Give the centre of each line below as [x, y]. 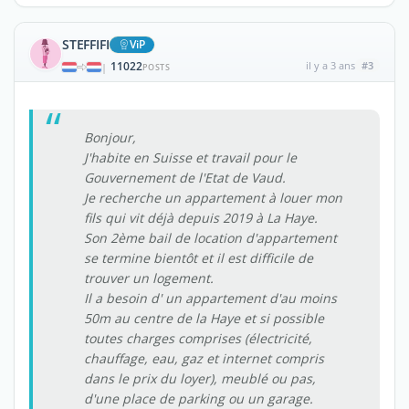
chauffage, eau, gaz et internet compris [204, 358]
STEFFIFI [86, 44]
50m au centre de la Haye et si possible [204, 318]
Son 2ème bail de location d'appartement [210, 238]
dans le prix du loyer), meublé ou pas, [200, 378]
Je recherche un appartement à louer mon [213, 198]
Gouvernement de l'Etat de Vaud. [185, 178]
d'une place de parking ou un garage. [199, 399]
